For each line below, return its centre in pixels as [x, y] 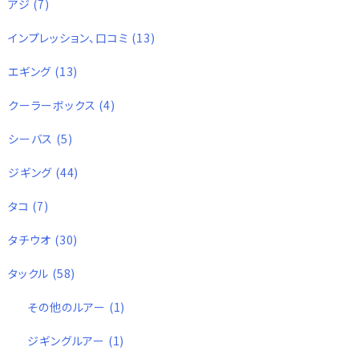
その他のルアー [68, 307]
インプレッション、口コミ [70, 37]
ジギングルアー [68, 340]
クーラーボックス [54, 105]
